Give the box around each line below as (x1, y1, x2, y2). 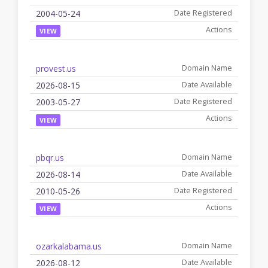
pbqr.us (36, 151, 64, 163)
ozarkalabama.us (36, 240, 102, 252)
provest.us (36, 63, 76, 75)
